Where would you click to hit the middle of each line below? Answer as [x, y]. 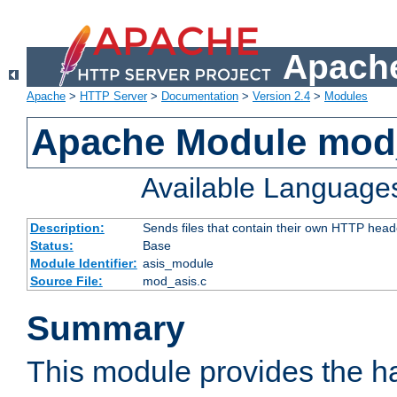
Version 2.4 [281, 97]
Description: [67, 228]
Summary [106, 329]
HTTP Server [113, 97]
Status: [51, 246]
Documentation [200, 97]
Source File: [66, 281]
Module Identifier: [83, 264]
